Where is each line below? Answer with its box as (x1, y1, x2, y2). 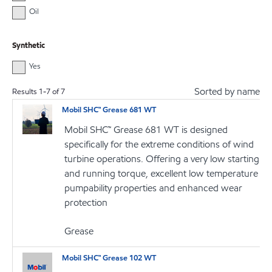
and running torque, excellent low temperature (64, 166, 259, 180)
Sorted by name (194, 85, 260, 98)
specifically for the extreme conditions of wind (64, 137, 254, 151)
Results (12, 86, 39, 98)
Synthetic (12, 39, 45, 51)
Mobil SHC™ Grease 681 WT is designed (64, 123, 228, 136)
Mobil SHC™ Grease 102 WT (62, 252, 157, 263)
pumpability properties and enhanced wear (64, 181, 243, 194)
